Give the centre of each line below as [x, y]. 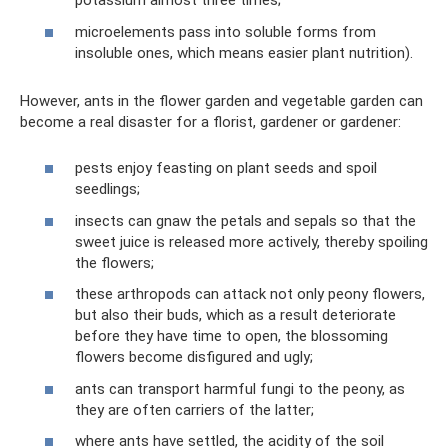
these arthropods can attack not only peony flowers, [250, 294]
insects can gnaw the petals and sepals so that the [245, 220]
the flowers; [114, 262]
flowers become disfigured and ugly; [194, 357]
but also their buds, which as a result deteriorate [235, 315]
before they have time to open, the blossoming [231, 336]
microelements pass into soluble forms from [225, 31]
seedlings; [107, 189]
